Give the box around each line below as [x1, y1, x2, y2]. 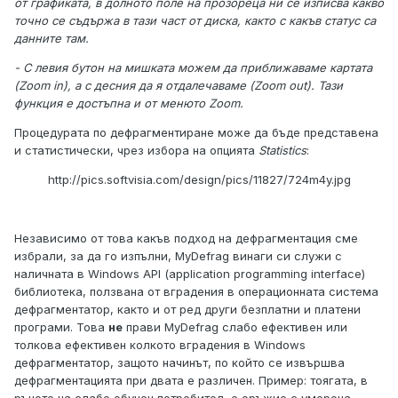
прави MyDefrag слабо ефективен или [123, 320, 347, 335]
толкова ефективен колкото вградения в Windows [14, 338, 306, 353]
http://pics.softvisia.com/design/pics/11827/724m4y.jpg [47, 172, 351, 187]
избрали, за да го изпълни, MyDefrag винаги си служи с [14, 249, 342, 264]
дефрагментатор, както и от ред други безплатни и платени [14, 302, 361, 317]
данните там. [14, 31, 89, 46]
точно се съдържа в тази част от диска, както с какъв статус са [14, 13, 376, 28]
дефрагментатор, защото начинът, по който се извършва [14, 355, 345, 370]
